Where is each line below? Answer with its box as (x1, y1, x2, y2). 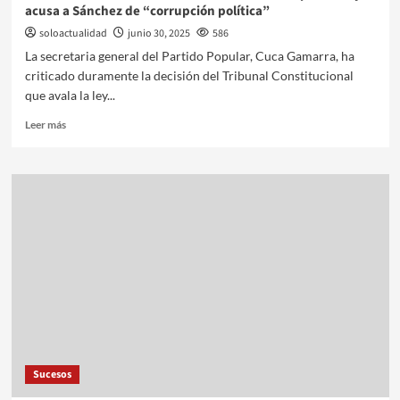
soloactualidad (38, 25, 107, 41)
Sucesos (32, 366, 71, 382)
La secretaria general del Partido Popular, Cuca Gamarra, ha (24, 47, 354, 63)
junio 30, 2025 (127, 25, 190, 41)
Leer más (24, 117, 66, 131)
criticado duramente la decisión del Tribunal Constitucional (24, 67, 354, 83)
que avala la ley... (24, 87, 115, 103)
